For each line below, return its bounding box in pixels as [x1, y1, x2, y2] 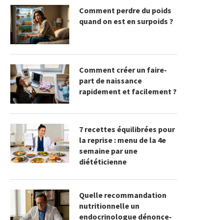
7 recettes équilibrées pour [79, 124, 175, 135]
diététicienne [79, 157, 127, 167]
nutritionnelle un [79, 201, 139, 211]
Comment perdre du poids [79, 5, 171, 16]
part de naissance [79, 76, 142, 86]
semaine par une [79, 146, 137, 156]
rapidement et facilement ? [79, 86, 177, 97]
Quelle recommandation [79, 190, 166, 200]
